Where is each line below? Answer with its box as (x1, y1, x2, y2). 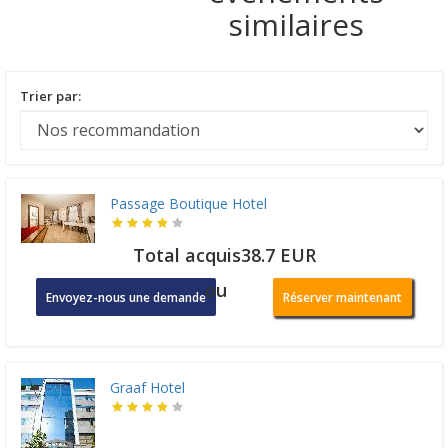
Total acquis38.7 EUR (132, 242, 316, 267)
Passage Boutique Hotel (110, 193, 267, 213)
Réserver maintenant (282, 288, 402, 306)
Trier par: (20, 86, 81, 105)
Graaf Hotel (110, 377, 185, 397)
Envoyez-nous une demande (46, 288, 206, 306)
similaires (228, 3, 365, 45)
